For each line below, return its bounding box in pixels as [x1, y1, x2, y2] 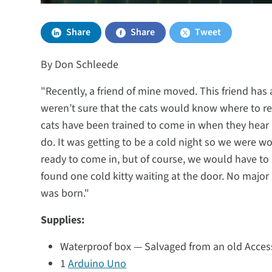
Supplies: [41, 212, 85, 228]
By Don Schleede [41, 57, 119, 72]
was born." [41, 186, 90, 201]
